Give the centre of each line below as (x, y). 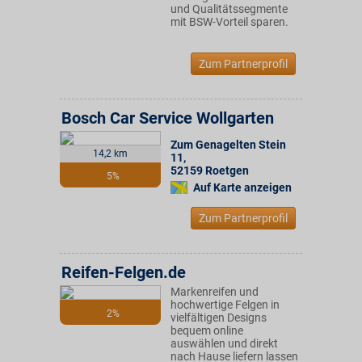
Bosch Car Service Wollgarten (168, 118)
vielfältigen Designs (219, 318)
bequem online (207, 330)
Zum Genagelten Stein (228, 145)
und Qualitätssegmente (229, 9)
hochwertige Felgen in (225, 305)
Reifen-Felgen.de (124, 272)
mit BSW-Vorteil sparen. (229, 22)
